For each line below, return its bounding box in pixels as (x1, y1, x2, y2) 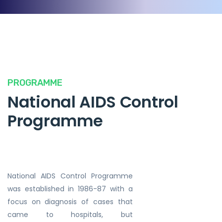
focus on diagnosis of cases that (7, 197, 133, 207)
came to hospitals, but (7, 210, 133, 220)
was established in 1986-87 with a (7, 184, 133, 194)
